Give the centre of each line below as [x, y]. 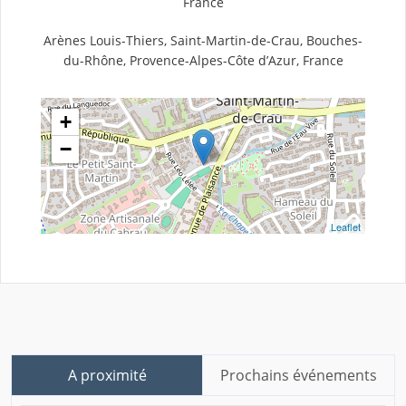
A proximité [107, 376]
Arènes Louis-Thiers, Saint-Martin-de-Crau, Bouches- [203, 41]
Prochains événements [299, 376]
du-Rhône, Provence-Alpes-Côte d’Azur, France [203, 61]
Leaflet [346, 227]
